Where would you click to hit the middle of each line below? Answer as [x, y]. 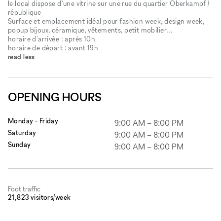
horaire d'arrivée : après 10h [52, 38]
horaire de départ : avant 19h [53, 47]
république [25, 12]
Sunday [19, 144]
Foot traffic [24, 188]
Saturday [22, 132]
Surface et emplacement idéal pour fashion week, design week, [106, 21]
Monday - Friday [33, 120]
